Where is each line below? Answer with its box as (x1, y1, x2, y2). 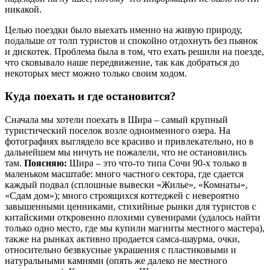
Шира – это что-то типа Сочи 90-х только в (67, 158, 247, 168)
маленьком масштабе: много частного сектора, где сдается (5, 169, 243, 179)
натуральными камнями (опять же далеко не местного (5, 256, 227, 266)
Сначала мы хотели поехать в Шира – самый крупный (5, 115, 228, 125)
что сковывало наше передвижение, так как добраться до (5, 57, 239, 67)
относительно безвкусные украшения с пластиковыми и (5, 245, 236, 255)
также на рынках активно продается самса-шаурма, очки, (5, 234, 240, 244)
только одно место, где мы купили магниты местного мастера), (5, 223, 265, 233)
